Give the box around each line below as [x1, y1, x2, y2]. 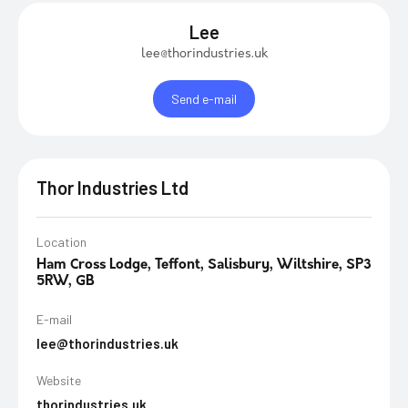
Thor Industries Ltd [36, 177, 189, 199]
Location [36, 234, 87, 250]
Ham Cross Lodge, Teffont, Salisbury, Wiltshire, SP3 [36, 259, 372, 272]
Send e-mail [171, 91, 237, 107]
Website [36, 372, 81, 388]
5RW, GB [36, 275, 95, 289]
